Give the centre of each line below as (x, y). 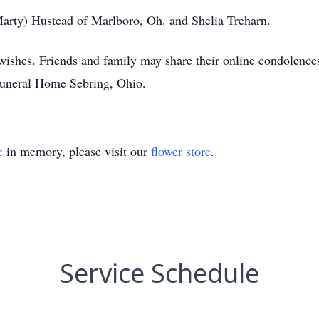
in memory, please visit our (77, 151)
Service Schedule (159, 273)
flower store (181, 151)
